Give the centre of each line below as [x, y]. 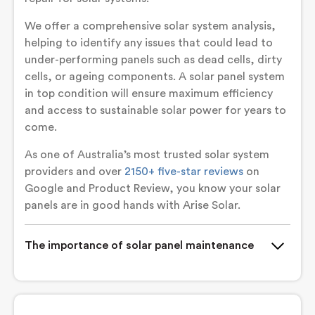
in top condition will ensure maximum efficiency [149, 94]
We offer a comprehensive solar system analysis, [150, 26]
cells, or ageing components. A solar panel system [155, 77]
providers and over [75, 172]
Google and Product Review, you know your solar [153, 188]
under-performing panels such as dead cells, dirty [153, 60]
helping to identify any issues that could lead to [149, 43]
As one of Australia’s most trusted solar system [147, 155]
